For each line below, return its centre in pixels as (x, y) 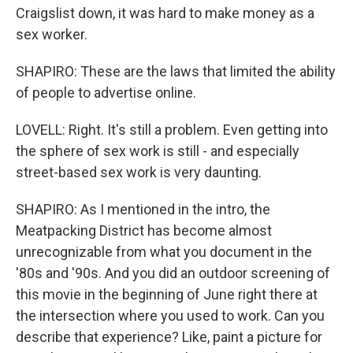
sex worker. (52, 34)
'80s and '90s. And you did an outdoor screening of (173, 273)
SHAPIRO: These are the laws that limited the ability (176, 71)
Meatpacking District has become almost (144, 230)
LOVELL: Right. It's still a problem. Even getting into (172, 130)
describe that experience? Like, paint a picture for (169, 337)
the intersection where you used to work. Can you (170, 316)
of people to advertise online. (106, 93)
